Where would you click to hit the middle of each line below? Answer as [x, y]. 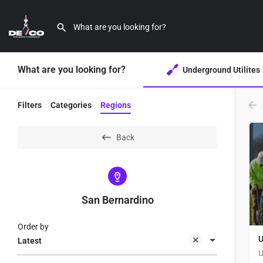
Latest [30, 241]
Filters [30, 105]
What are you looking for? [72, 70]
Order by [33, 227]
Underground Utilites [221, 70]
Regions [116, 105]
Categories [71, 105]
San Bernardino [117, 200]
